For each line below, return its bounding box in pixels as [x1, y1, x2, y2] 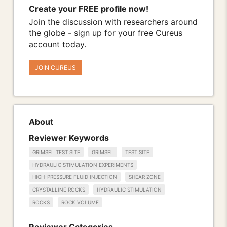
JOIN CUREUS [35, 64, 76, 72]
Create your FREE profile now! [29, 4, 148, 14]
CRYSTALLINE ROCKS [32, 186, 85, 193]
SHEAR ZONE [129, 174, 161, 180]
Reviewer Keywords [29, 132, 109, 143]
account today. [29, 39, 86, 50]
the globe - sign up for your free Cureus [29, 28, 182, 39]
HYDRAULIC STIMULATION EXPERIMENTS [32, 161, 133, 168]
